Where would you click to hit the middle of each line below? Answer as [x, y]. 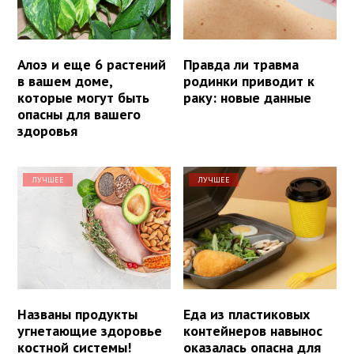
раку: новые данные [248, 98]
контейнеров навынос [253, 331]
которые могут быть [83, 98]
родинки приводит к [249, 81]
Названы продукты [77, 314]
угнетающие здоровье [90, 331]
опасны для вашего [79, 115]
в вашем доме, [65, 81]
